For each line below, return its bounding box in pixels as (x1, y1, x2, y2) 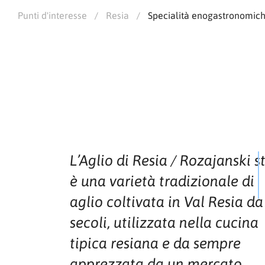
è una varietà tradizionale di (70, 172, 254, 190)
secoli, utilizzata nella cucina (70, 213, 258, 232)
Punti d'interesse (18, 9, 87, 22)
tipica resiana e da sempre (70, 234, 241, 253)
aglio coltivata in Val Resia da (70, 192, 263, 211)
